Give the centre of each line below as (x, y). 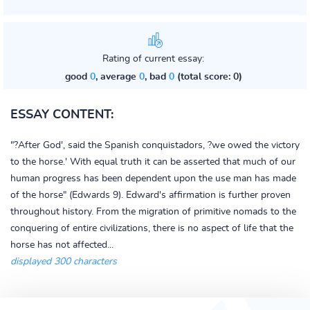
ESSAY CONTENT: (62, 115)
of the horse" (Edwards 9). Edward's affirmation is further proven (151, 195)
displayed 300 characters (64, 262)
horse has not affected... (62, 245)
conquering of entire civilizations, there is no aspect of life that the (152, 228)
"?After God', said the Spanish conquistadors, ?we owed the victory (155, 145)
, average (117, 77)
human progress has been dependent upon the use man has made (153, 179)
